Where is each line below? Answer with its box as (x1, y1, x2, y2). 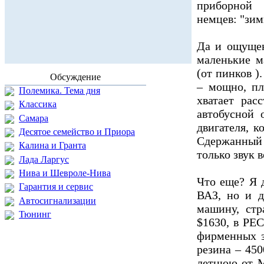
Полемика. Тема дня (19, 85, 100, 95)
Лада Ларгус (19, 154, 69, 164)
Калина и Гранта (19, 140, 86, 151)
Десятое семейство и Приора (19, 126, 135, 137)
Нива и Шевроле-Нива (19, 167, 111, 178)
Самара (19, 113, 48, 123)
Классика (19, 99, 57, 110)
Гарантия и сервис (19, 181, 93, 192)
